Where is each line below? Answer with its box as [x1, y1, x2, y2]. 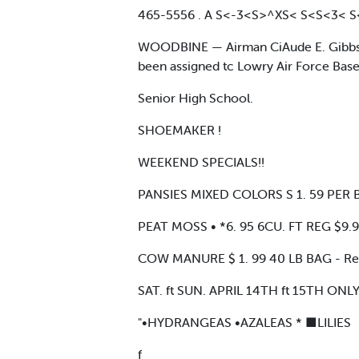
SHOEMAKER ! [138, 121, 221, 138]
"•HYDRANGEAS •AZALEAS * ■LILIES [138, 313, 351, 330]
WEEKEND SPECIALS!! [138, 153, 264, 170]
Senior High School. [138, 89, 253, 106]
